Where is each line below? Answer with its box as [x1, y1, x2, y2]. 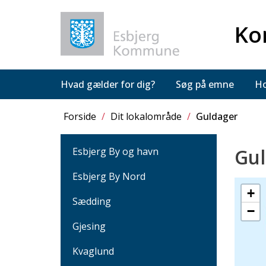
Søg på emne [176, 77, 234, 91]
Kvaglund [72, 244, 114, 258]
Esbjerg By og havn [72, 144, 159, 158]
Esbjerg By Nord [72, 169, 145, 183]
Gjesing [72, 219, 106, 233]
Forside [64, 109, 96, 123]
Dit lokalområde [110, 109, 182, 123]
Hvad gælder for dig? [61, 77, 155, 91]
